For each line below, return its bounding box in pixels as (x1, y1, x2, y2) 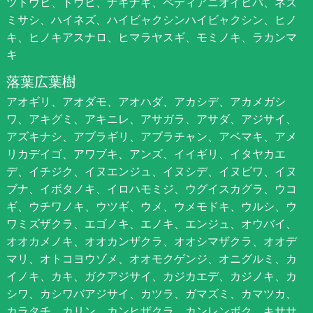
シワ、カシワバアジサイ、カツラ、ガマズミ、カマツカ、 (6, 286, 297, 302)
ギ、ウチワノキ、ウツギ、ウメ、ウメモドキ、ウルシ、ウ (6, 198, 297, 214)
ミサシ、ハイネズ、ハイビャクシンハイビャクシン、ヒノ (6, 12, 297, 28)
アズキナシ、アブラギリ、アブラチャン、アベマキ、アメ (6, 129, 297, 145)
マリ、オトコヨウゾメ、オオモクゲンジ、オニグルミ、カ (6, 251, 297, 267)
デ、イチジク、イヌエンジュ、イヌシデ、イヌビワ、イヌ (6, 163, 297, 180)
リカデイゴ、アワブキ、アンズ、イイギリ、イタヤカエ (6, 146, 286, 162)
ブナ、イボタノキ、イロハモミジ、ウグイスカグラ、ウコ (6, 181, 297, 197)
